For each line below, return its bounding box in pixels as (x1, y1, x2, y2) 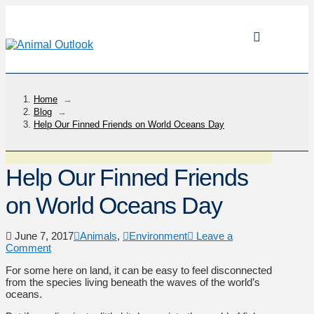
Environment (129, 229, 187, 242)
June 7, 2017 (12, 229, 74, 242)
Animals (80, 229, 117, 242)
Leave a (193, 229, 233, 242)
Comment (6, 241, 51, 254)
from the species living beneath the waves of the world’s (6, 275, 260, 288)
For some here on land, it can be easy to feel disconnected (6, 264, 272, 276)
